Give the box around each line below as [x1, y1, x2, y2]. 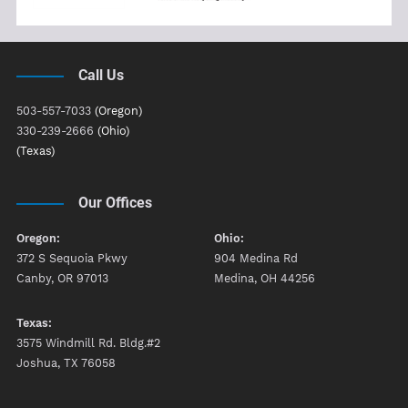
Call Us [77, 66, 124, 85]
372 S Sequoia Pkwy [16, 251, 127, 266]
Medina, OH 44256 [214, 271, 316, 286]
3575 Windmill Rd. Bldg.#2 [16, 336, 160, 351]
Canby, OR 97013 [16, 271, 108, 286]
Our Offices [77, 194, 152, 212]
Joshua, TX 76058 [16, 356, 116, 371]
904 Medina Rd [214, 251, 299, 266]
